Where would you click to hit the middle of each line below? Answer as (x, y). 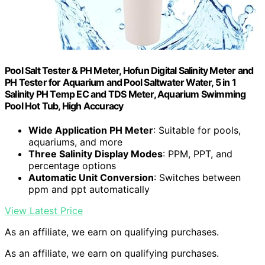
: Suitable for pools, (197, 130)
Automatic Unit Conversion (91, 178)
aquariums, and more (75, 142)
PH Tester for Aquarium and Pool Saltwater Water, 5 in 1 (121, 82)
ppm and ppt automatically (89, 190)
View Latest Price (44, 211)
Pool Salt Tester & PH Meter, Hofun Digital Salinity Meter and (129, 70)
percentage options (72, 166)
